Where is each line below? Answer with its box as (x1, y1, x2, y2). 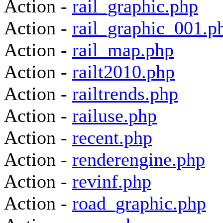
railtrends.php (72, 83, 178, 104)
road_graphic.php (72, 193, 206, 214)
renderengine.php (72, 149, 205, 170)
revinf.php (72, 171, 151, 192)
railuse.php (72, 105, 157, 126)
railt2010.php (72, 61, 175, 82)
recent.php (72, 127, 152, 148)
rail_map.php (72, 39, 174, 60)
